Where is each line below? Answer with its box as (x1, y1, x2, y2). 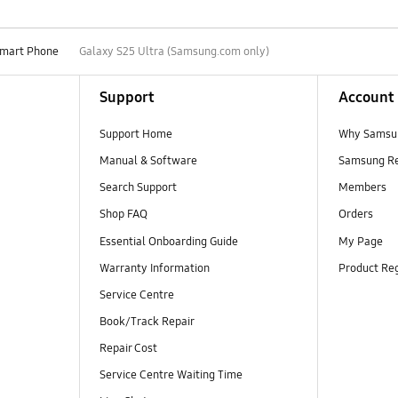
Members (338, 180, 386, 195)
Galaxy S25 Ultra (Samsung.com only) (78, 44, 269, 59)
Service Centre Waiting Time (99, 367, 243, 382)
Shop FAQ (99, 207, 147, 222)
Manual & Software (99, 154, 197, 169)
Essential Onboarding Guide (99, 234, 238, 249)
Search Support (99, 180, 177, 195)
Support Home (99, 127, 172, 142)
